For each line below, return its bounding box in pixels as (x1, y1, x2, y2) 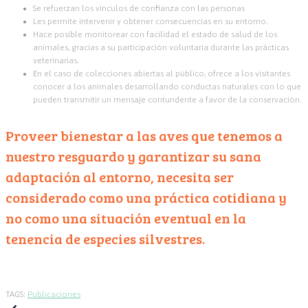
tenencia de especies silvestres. (5, 228, 205, 248)
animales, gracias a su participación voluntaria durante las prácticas (33, 43, 289, 52)
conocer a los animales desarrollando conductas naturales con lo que (33, 82, 301, 91)
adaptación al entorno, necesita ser (5, 166, 234, 186)
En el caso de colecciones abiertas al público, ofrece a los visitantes (33, 69, 290, 78)
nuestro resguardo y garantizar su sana (5, 146, 261, 166)
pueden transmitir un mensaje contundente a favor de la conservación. (33, 95, 302, 104)
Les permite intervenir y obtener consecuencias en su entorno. (33, 16, 268, 26)
